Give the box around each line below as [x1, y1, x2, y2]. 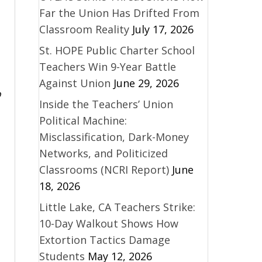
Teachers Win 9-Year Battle [39, 59, 176, 74]
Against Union [39, 75, 111, 90]
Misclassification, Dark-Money [39, 129, 189, 144]
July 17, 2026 [132, 22, 194, 36]
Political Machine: [39, 113, 127, 127]
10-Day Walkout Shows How [39, 216, 178, 230]
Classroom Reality [39, 22, 129, 36]
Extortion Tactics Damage [39, 232, 170, 247]
